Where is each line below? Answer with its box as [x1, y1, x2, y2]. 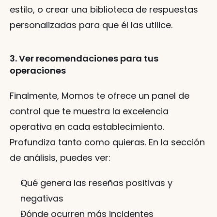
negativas [20, 192, 63, 205]
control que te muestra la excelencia [10, 105, 169, 118]
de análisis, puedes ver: [10, 152, 110, 164]
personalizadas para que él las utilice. [10, 19, 172, 31]
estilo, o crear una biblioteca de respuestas [10, 3, 198, 16]
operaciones [10, 64, 66, 77]
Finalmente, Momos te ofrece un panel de [10, 90, 189, 102]
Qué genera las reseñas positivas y [20, 177, 172, 189]
